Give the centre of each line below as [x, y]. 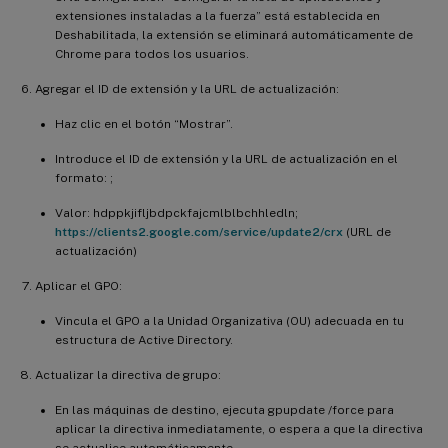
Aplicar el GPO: [78, 285]
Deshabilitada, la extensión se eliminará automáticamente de [234, 34]
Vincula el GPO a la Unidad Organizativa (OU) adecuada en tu [229, 320]
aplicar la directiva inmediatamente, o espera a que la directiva [239, 428]
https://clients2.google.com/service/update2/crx [199, 231]
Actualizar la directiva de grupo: [128, 374]
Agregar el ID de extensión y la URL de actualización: [187, 88]
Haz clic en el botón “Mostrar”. [144, 123]
